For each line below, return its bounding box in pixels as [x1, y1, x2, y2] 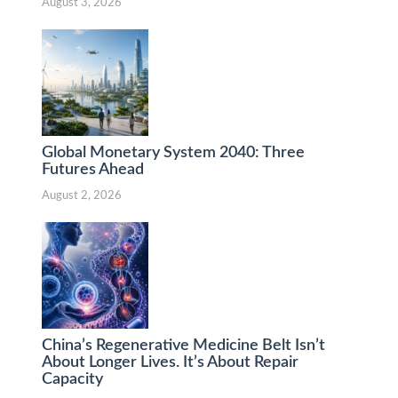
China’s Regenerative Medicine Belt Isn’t [41, 337, 325, 354]
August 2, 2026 [41, 189, 122, 202]
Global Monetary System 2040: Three [41, 144, 305, 161]
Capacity [41, 370, 103, 387]
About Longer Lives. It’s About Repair [41, 354, 298, 370]
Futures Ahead [41, 161, 144, 178]
